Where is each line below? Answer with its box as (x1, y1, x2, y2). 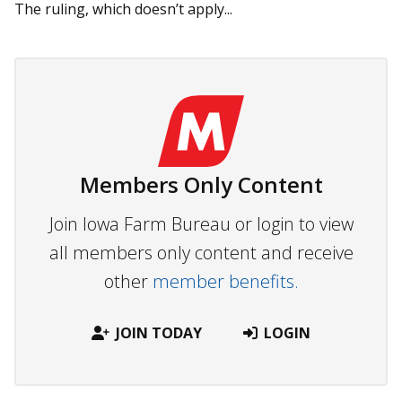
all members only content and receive (48, 240, 354, 266)
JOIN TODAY (115, 323, 202, 344)
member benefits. (152, 269, 299, 294)
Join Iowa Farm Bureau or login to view (48, 212, 354, 237)
